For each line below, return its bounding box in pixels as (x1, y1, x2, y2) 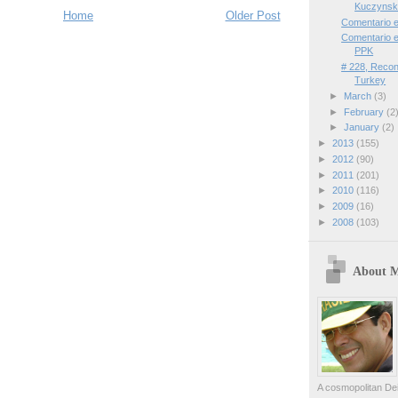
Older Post (225, 9, 281, 22)
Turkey (354, 75, 386, 86)
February (343, 106, 386, 117)
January (343, 122, 382, 133)
